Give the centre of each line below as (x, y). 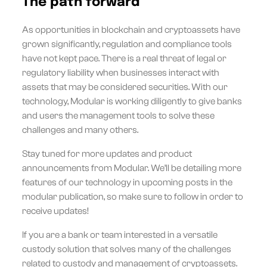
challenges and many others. (80, 130)
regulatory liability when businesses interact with (120, 72)
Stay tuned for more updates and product (107, 153)
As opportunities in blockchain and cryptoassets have (131, 30)
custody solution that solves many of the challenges (126, 249)
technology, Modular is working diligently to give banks (132, 101)
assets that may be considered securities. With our (125, 87)
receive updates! (55, 211)
